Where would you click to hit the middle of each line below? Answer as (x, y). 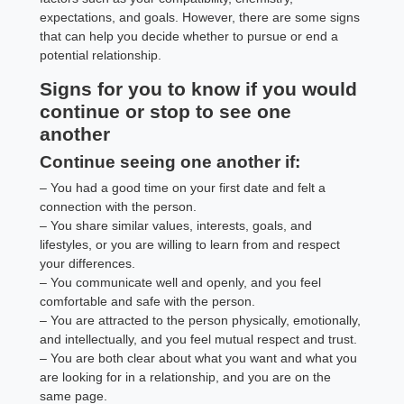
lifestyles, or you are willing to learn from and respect (190, 244)
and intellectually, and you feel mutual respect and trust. (199, 339)
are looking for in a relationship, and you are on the (186, 376)
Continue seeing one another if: (170, 161)
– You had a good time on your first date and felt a (183, 187)
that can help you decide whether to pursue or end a (189, 36)
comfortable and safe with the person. (148, 301)
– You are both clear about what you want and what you (199, 358)
